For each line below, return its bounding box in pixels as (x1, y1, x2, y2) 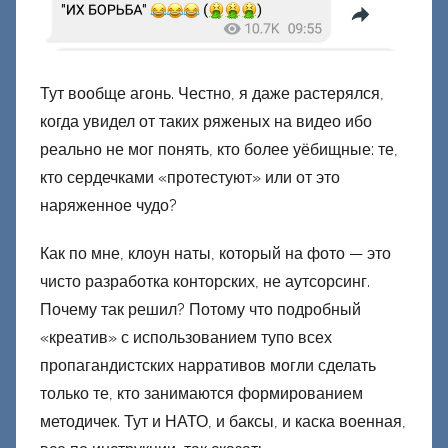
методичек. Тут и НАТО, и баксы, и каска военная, (40, 411, 406, 431)
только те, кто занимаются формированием (40, 383, 363, 403)
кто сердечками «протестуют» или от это (40, 167, 340, 187)
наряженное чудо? (40, 195, 177, 215)
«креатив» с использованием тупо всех (40, 327, 332, 347)
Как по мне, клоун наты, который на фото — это (40, 243, 391, 263)
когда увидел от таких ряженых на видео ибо (40, 111, 372, 131)
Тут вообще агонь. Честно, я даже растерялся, (40, 83, 384, 103)
